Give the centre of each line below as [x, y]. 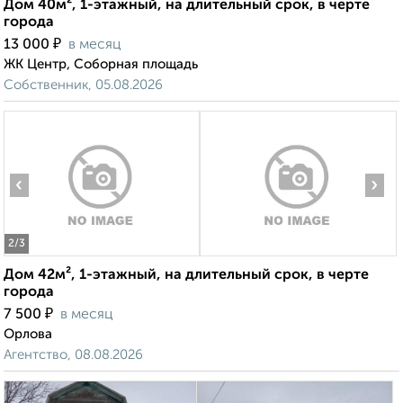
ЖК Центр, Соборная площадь [101, 65]
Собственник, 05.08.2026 [83, 85]
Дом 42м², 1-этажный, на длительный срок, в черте [186, 276]
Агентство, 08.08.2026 [73, 355]
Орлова [28, 335]
